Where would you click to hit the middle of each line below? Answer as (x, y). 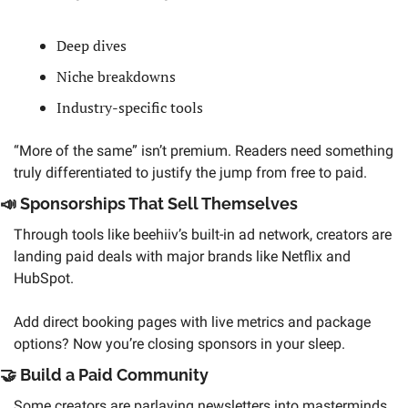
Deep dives (92, 45)
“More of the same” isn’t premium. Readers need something (204, 150)
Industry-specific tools (132, 107)
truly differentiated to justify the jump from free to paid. (190, 172)
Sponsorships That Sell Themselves (159, 203)
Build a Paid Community (114, 374)
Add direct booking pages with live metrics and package (192, 321)
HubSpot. (46, 278)
